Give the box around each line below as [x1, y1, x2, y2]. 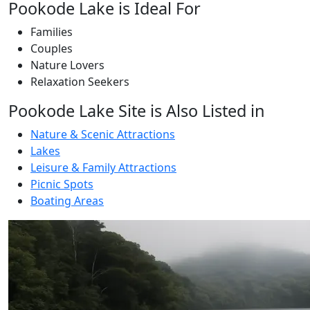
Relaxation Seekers [30, 74, 129, 89]
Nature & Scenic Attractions [30, 127, 175, 142]
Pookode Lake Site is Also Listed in [8, 100, 265, 122]
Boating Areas [30, 193, 104, 208]
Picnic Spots [30, 176, 93, 192]
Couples [30, 41, 73, 56]
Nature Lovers [30, 57, 104, 73]
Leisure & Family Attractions [30, 160, 176, 175]
